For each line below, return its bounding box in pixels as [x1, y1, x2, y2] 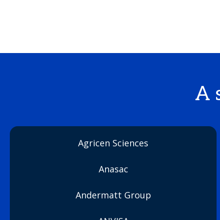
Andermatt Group [75, 189, 151, 201]
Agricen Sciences [78, 137, 149, 149]
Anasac [98, 163, 128, 175]
